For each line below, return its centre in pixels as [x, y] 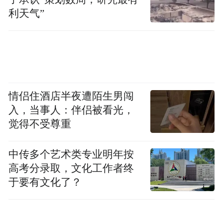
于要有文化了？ [45, 182]
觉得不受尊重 [40, 124]
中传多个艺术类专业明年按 [71, 154]
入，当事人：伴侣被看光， [71, 110]
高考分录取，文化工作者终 [71, 168]
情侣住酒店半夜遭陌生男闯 [71, 96]
